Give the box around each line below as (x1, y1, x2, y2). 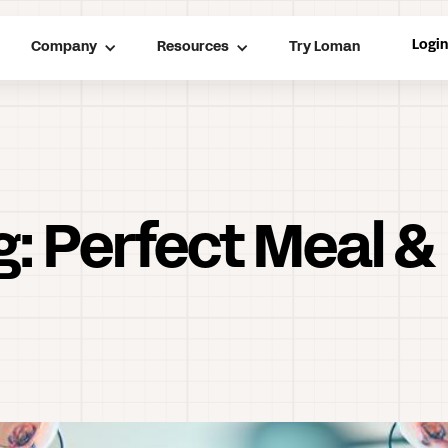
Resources (157, 41, 230, 54)
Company (31, 41, 98, 54)
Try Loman (289, 41, 361, 54)
